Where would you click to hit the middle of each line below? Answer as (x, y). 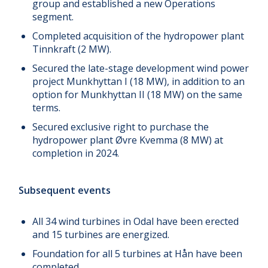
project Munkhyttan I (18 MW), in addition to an (139, 81)
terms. (47, 107)
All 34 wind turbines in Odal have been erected (136, 221)
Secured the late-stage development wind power (141, 68)
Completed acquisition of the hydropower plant (138, 36)
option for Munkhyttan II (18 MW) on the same (138, 94)
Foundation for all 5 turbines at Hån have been (138, 253)
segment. (53, 16)
